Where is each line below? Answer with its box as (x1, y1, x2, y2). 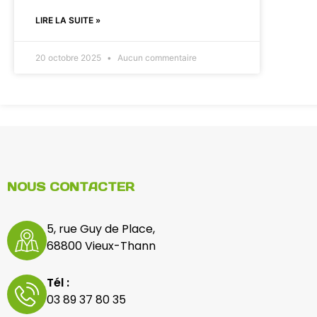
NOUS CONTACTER (7, 180, 134, 194)
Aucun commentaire (115, 52, 197, 63)
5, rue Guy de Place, (47, 221, 155, 237)
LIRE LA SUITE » (35, 15, 100, 25)
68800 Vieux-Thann (47, 238, 156, 254)
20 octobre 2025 (35, 52, 103, 63)
